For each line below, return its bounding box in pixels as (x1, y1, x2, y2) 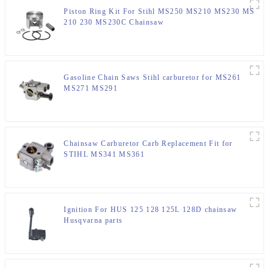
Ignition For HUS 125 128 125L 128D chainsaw (64, 205, 238, 214)
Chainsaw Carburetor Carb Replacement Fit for (64, 139, 233, 148)
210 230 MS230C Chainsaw (64, 18, 164, 27)
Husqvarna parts (64, 216, 123, 225)
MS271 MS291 (64, 84, 118, 93)
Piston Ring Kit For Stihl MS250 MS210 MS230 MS (64, 7, 255, 16)
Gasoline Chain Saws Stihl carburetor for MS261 (64, 73, 241, 82)
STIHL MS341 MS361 (64, 150, 145, 159)
